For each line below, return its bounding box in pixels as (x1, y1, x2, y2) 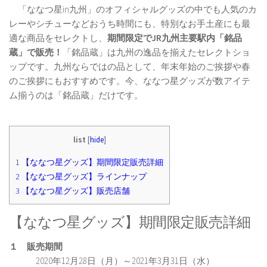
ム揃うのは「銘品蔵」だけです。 (9, 89, 143, 101)
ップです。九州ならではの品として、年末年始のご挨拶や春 (9, 60, 250, 72)
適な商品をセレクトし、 (9, 32, 107, 44)
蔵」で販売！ (9, 46, 63, 58)
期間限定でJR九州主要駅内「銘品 (107, 32, 242, 44)
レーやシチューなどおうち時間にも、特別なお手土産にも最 (9, 17, 250, 29)
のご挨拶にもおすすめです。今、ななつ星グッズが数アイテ (9, 74, 250, 86)
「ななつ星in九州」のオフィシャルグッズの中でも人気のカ (9, 3, 257, 15)
